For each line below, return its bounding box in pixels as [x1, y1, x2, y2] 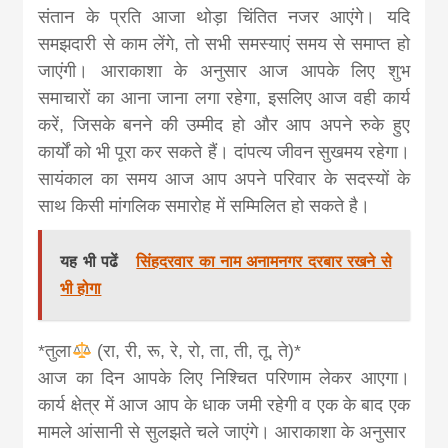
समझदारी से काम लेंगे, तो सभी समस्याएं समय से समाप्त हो [38, 33, 410, 54]
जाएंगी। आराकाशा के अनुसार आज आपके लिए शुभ [38, 60, 410, 81]
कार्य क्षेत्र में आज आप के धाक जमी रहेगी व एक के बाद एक [38, 394, 410, 415]
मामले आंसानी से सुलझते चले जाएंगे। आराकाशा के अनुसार [38, 421, 407, 442]
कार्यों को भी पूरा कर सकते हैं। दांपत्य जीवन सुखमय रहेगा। [38, 141, 410, 162]
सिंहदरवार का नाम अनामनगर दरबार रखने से [136, 252, 392, 270]
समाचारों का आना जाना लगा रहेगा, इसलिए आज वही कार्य [38, 87, 410, 108]
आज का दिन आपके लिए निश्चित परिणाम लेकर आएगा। [38, 367, 410, 388]
